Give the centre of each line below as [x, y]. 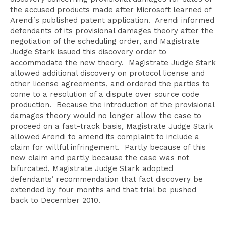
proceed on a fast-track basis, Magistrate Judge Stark [112, 126]
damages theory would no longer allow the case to [106, 116]
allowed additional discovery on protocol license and [107, 73]
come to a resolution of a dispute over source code [105, 94]
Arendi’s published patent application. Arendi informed [112, 20]
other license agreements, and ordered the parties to [110, 84]
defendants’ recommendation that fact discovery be [106, 179]
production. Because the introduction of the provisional [112, 105]
